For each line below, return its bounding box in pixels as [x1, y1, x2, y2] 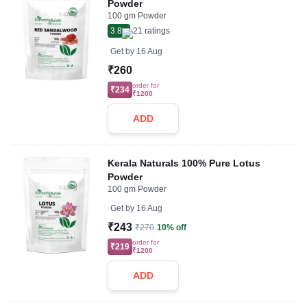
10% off [157, 223, 187, 232]
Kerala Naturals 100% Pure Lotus [108, 158, 261, 169]
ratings [143, 26, 171, 36]
